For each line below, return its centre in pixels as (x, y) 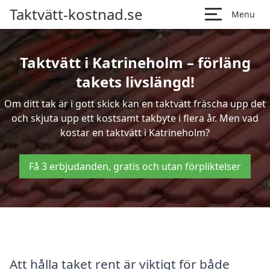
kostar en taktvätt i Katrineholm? (135, 133)
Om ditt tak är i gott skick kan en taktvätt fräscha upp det (135, 104)
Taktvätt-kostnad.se (76, 14)
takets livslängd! (135, 82)
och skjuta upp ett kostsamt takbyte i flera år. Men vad (135, 118)
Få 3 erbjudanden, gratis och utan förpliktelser (135, 166)
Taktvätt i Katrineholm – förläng (135, 62)
